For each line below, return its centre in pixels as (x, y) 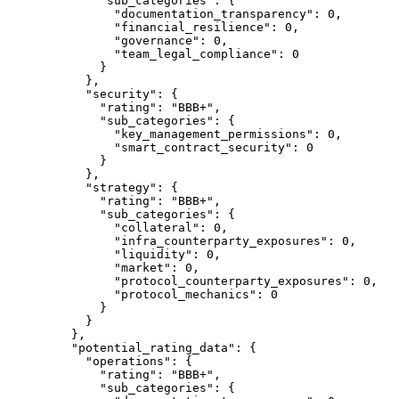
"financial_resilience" (157, 27)
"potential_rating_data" (139, 347)
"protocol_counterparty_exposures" (196, 281)
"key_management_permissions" (178, 134)
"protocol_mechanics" (150, 294)
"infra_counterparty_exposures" (185, 240)
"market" (107, 267)
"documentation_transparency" (178, 13)
